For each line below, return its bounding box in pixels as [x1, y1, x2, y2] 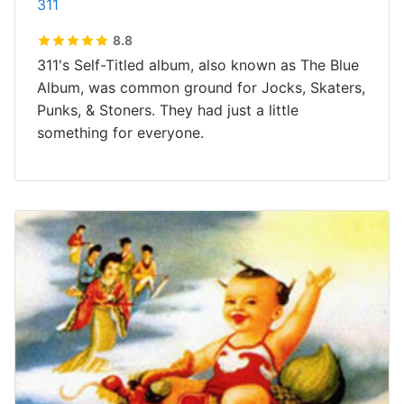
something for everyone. [37, 124, 204, 142]
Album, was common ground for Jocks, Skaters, [37, 78, 365, 96]
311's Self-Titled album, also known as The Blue [37, 56, 359, 74]
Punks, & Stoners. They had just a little [37, 101, 298, 119]
